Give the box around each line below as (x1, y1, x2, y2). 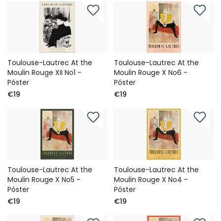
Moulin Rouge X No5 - (7, 175, 80, 185)
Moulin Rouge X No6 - (114, 68, 188, 78)
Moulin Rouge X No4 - (114, 175, 188, 185)
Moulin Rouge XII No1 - (7, 68, 81, 78)
